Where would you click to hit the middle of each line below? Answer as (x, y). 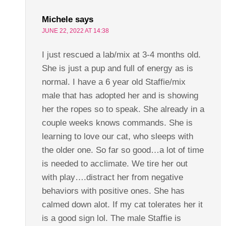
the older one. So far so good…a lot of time (123, 150)
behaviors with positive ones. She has (113, 191)
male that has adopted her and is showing (120, 95)
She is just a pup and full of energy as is (117, 68)
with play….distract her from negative (112, 177)
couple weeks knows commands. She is (117, 123)
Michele (57, 19)
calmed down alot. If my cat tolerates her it (122, 204)
